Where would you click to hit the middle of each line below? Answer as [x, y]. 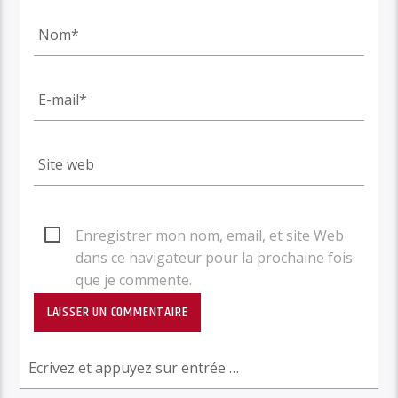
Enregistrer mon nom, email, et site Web [210, 235]
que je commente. [134, 279]
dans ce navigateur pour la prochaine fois [215, 257]
